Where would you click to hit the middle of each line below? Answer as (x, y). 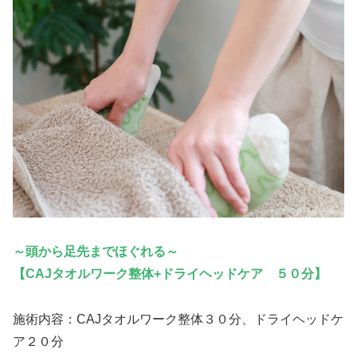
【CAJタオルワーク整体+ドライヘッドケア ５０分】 (170, 274)
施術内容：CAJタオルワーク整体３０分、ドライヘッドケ (178, 319)
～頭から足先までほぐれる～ (96, 252)
